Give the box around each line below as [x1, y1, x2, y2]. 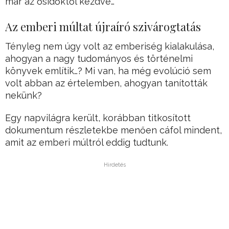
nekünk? [5, 90, 42, 101]
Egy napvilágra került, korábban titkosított [5, 112, 191, 124]
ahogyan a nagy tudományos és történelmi [5, 53, 193, 64]
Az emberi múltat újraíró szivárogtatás [5, 19, 201, 35]
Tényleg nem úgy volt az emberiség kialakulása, [5, 41, 214, 52]
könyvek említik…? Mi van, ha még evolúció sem [5, 65, 211, 77]
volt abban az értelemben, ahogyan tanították [5, 78, 208, 89]
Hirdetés [103, 162, 126, 169]
